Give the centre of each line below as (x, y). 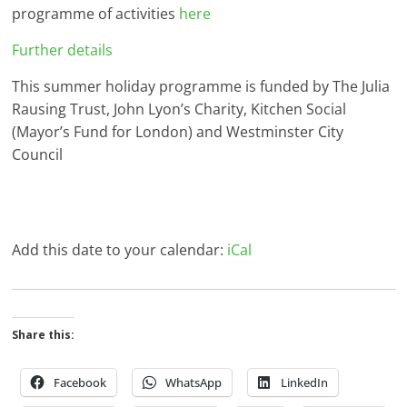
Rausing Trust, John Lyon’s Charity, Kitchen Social (179, 109)
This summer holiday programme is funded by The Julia (201, 87)
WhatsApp (194, 383)
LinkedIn (305, 383)
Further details (63, 50)
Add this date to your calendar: (120, 250)
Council (38, 155)
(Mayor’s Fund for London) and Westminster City (178, 132)
